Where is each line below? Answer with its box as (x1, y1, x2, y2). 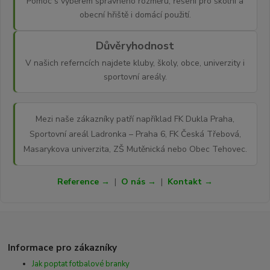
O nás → (121, 175, 156, 187)
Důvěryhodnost (96, 38, 174, 53)
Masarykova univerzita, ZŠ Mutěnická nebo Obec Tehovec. (23, 143, 247, 155)
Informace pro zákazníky (8, 240, 118, 254)
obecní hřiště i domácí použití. (79, 8, 191, 20)
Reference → (57, 175, 110, 187)
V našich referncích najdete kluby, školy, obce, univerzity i (25, 57, 245, 69)
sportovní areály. (103, 71, 167, 83)
